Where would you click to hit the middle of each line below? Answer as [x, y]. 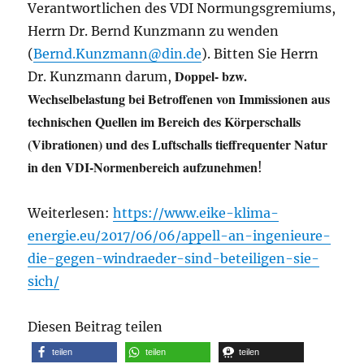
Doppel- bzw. [211, 76]
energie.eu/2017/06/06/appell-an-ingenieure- [180, 235]
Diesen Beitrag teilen [95, 326]
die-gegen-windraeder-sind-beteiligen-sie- [174, 258]
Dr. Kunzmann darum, [102, 76]
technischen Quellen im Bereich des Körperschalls [165, 121]
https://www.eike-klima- [196, 212]
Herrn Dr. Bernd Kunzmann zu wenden [154, 30]
